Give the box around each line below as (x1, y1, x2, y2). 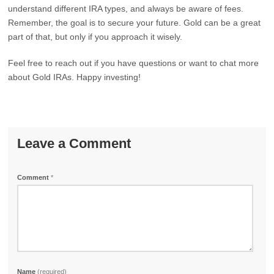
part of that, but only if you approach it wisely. (8, 32, 183, 42)
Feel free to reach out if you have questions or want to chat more (8, 58, 259, 68)
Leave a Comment (17, 136, 131, 151)
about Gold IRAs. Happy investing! (8, 72, 141, 82)
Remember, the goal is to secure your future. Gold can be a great (8, 18, 261, 28)
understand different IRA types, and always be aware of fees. (8, 4, 244, 13)
